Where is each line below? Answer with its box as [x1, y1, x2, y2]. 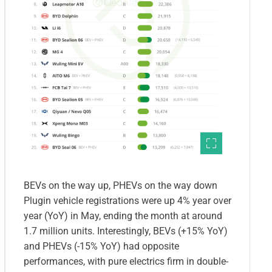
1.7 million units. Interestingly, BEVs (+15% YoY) [24, 225, 228, 237]
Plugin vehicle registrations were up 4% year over [24, 195, 231, 207]
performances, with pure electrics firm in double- [24, 256, 228, 268]
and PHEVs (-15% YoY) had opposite [24, 240, 179, 253]
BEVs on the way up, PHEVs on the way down [24, 180, 217, 192]
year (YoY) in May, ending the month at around [24, 210, 222, 222]
